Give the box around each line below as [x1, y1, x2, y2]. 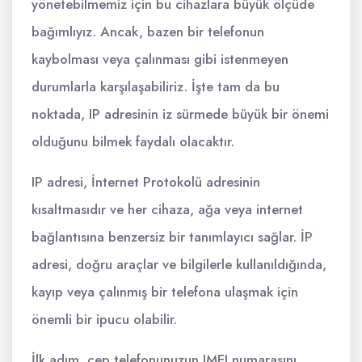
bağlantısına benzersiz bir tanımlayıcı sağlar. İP [32, 227, 313, 246]
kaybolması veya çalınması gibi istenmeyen [32, 49, 288, 69]
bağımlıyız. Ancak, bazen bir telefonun [32, 22, 264, 41]
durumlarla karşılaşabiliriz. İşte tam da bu [32, 77, 280, 96]
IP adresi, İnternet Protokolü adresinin [32, 172, 260, 192]
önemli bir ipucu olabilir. [32, 309, 177, 329]
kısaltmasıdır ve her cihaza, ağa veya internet [32, 200, 303, 219]
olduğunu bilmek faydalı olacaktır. [32, 132, 234, 151]
